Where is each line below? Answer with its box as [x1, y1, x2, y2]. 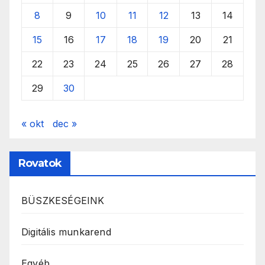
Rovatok [18, 156, 62, 170]
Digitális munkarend [21, 225, 111, 238]
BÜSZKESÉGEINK [21, 194, 105, 206]
